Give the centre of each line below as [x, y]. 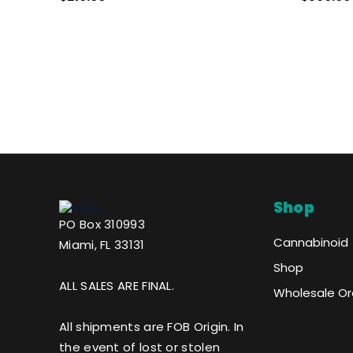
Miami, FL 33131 [102, 245]
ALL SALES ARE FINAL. [117, 286]
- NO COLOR [104, 23]
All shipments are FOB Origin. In [152, 327]
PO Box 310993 [102, 225]
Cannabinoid [310, 243]
